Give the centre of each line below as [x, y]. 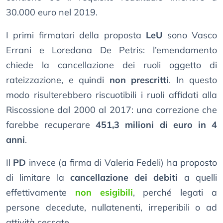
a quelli [198, 178]
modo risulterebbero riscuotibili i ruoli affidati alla [111, 95]
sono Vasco [190, 35]
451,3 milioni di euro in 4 [157, 125]
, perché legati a [175, 193]
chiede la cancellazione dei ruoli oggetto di [111, 65]
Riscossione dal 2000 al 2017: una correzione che [111, 110]
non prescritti [139, 80]
